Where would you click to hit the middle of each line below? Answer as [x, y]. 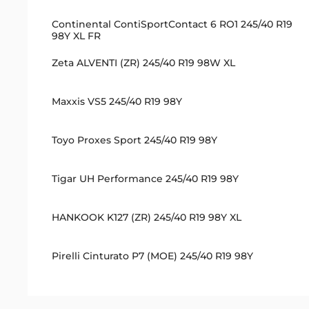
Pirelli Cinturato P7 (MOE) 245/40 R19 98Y [152, 256]
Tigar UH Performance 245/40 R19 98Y [145, 179]
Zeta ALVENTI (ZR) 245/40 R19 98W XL [143, 63]
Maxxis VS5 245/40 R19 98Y [117, 102]
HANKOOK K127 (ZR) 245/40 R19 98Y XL [146, 218]
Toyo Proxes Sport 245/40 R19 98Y [134, 140]
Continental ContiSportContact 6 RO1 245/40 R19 [172, 24]
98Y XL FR [76, 36]
